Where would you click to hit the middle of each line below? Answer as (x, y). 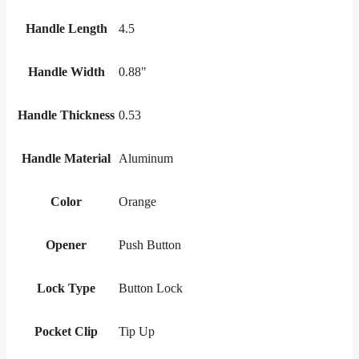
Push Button (150, 245)
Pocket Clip (66, 332)
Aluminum (146, 159)
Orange (137, 202)
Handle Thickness (66, 115)
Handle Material (66, 159)
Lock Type (66, 288)
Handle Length (66, 29)
